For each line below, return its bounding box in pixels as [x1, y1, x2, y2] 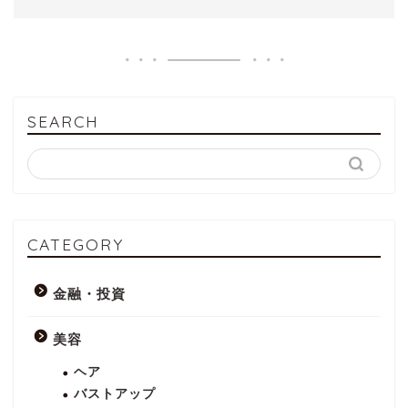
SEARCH [27, 110, 99, 131]
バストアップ [74, 386, 156, 401]
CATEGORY [27, 233, 124, 254]
